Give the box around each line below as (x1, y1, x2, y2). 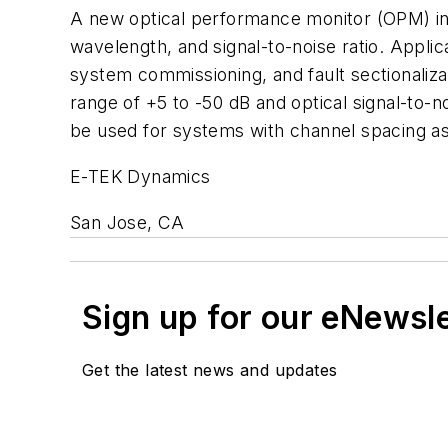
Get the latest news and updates (82, 359, 338, 380)
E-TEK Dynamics (70, 165, 211, 187)
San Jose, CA (70, 211, 185, 233)
